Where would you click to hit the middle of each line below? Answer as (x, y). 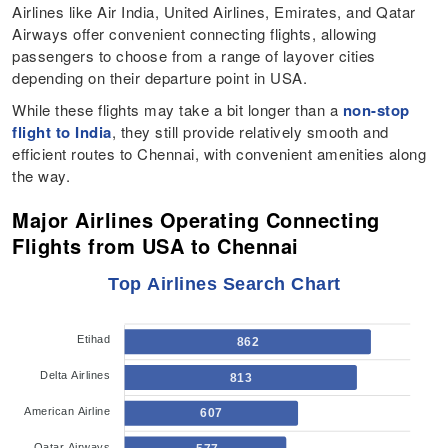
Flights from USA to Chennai (155, 245)
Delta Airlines (75, 374)
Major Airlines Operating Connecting (196, 219)
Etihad (93, 339)
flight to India (62, 131)
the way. (41, 175)
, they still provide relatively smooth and (250, 131)
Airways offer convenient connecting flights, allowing (194, 33)
